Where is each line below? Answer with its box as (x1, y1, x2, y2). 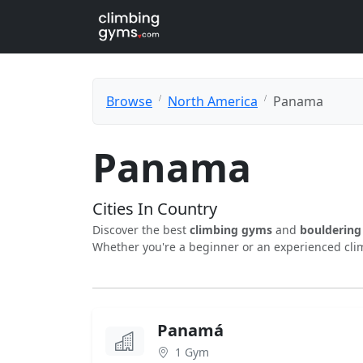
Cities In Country (92, 198, 217, 220)
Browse (106, 92, 152, 110)
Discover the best (92, 222, 190, 237)
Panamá (157, 319, 224, 341)
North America (168, 92, 258, 110)
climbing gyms (190, 222, 272, 237)
